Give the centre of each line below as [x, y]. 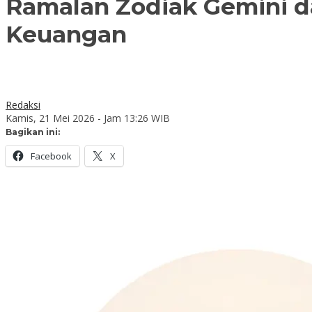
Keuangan [66, 34]
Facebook [51, 156]
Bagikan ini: [33, 132]
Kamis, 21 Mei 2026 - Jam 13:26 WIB [88, 118]
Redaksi [23, 104]
